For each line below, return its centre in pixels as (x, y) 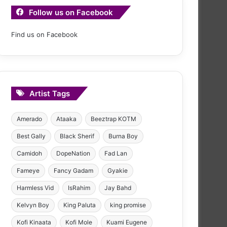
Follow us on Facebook (71, 12)
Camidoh (29, 153)
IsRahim (79, 187)
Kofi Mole (79, 222)
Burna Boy (123, 136)
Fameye (28, 170)
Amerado (29, 119)
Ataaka (66, 119)
